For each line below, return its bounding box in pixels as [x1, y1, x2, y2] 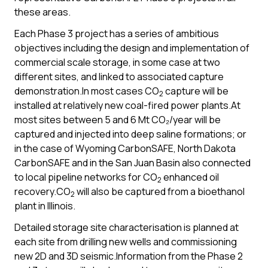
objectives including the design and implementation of [14, 41, 249, 54]
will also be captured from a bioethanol [75, 185, 245, 198]
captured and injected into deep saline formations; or [14, 127, 246, 141]
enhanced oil [162, 170, 219, 184]
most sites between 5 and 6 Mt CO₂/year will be [14, 113, 221, 126]
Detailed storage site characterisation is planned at [14, 221, 239, 234]
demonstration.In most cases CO [14, 84, 159, 98]
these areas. [14, 5, 71, 19]
